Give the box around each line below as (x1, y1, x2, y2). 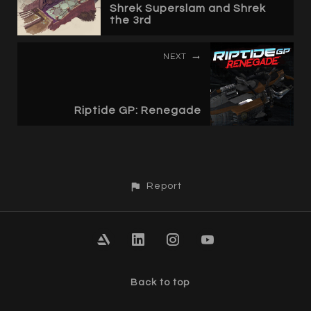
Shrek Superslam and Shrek (110, 3, 266, 15)
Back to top (130, 278, 190, 288)
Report (146, 180, 183, 192)
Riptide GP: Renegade (74, 105, 201, 117)
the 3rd (110, 15, 151, 26)
